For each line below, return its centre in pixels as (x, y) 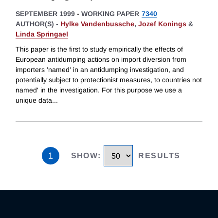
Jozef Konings (162, 24)
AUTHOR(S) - (38, 24)
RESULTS (159, 156)
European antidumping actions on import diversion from (101, 60)
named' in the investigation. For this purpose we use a (99, 90)
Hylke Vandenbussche (97, 24)
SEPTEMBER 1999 (45, 13)
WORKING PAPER (110, 13)
